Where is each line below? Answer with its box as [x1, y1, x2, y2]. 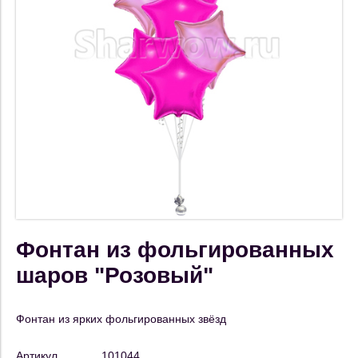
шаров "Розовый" [16, 263, 213, 288]
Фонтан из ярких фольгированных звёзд [16, 312, 226, 325]
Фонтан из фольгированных [16, 237, 334, 262]
